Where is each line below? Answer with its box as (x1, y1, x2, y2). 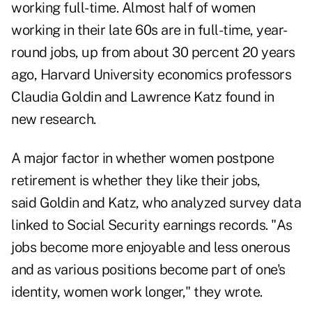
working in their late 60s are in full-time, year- (11, 22, 288, 39)
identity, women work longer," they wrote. (11, 283, 263, 301)
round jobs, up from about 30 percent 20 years (11, 44, 295, 61)
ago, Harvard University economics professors (11, 66, 291, 84)
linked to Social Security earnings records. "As (11, 217, 292, 234)
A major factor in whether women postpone (11, 150, 274, 167)
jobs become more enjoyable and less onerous (11, 239, 290, 256)
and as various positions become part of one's (11, 261, 286, 279)
